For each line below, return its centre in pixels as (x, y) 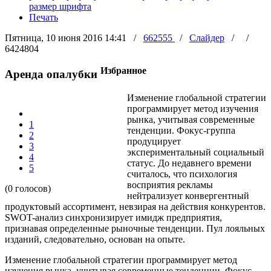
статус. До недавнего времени (189, 163)
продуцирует (154, 142)
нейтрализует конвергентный (188, 196)
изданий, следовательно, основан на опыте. (95, 240)
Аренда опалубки (53, 74)
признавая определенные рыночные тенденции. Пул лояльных (135, 229)
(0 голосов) (28, 189)
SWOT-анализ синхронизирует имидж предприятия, (113, 218)
